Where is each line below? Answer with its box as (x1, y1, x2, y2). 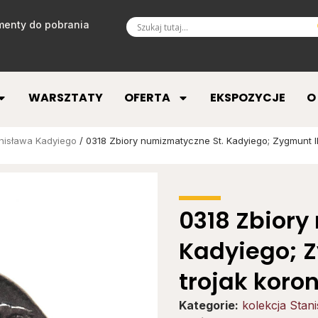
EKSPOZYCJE (209, 89, 285, 106)
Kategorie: (179, 298, 238, 313)
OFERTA (124, 89, 170, 106)
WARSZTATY (28, 89, 103, 106)
